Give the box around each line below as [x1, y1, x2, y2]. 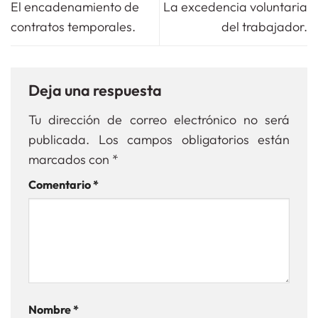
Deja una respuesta [28, 80, 165, 101]
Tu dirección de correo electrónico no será [28, 111, 290, 128]
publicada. [28, 131, 89, 148]
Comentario [28, 177, 93, 192]
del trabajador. [221, 18, 307, 35]
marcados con [28, 150, 112, 168]
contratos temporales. [11, 18, 136, 35]
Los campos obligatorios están [98, 131, 290, 148]
